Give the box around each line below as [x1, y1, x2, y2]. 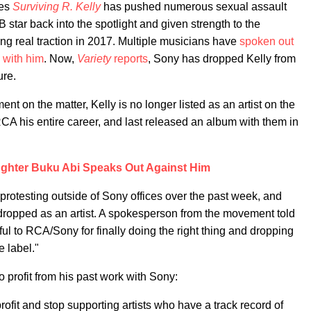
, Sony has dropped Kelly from [148, 53, 296, 65]
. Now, [44, 53, 77, 65]
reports [111, 53, 148, 65]
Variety [77, 53, 111, 65]
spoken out [239, 35, 294, 47]
